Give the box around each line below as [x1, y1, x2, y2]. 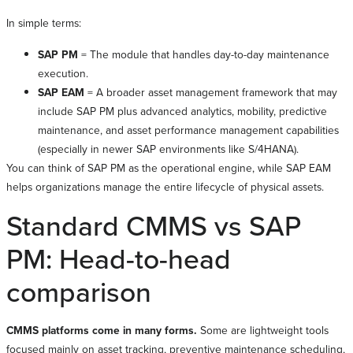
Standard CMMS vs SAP [6, 205, 301, 245]
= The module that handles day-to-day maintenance [78, 46, 329, 61]
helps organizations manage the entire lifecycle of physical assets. [6, 178, 324, 194]
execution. [38, 65, 88, 80]
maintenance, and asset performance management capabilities [38, 121, 339, 137]
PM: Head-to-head [6, 238, 231, 278]
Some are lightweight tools [197, 321, 329, 337]
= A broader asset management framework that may [84, 84, 337, 99]
